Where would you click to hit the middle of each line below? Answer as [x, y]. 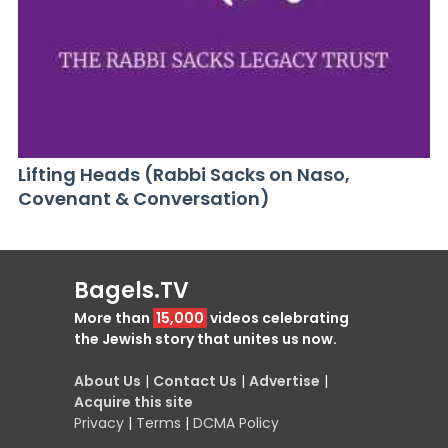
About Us [107, 381]
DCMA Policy [236, 423]
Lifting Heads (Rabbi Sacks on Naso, [184, 174]
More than [113, 318]
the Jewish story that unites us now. [205, 339]
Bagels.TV [131, 290]
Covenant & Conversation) [144, 198]
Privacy [99, 423]
